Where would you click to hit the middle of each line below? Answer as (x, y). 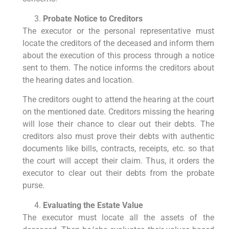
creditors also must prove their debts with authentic (118, 136)
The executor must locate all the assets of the (118, 217)
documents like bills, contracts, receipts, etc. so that (118, 149)
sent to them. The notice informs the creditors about (118, 67)
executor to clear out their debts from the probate (118, 173)
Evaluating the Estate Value (93, 205)
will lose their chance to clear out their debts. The (118, 124)
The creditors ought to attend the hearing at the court (118, 100)
